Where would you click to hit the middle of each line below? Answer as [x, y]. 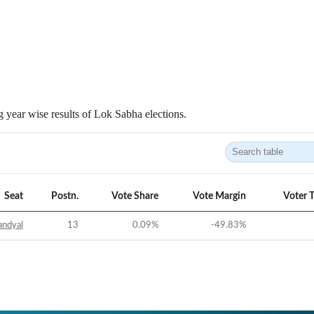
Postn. [65, 196]
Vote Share [135, 196]
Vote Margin [219, 196]
